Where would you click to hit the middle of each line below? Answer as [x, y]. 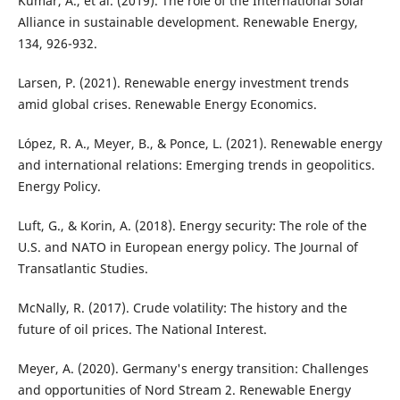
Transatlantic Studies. [83, 268]
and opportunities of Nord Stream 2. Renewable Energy [184, 389]
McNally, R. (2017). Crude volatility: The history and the [182, 307]
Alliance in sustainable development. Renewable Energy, [187, 21]
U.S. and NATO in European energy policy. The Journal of [187, 246]
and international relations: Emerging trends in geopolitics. [196, 164]
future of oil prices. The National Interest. [142, 329]
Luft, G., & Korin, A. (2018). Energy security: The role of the [192, 225]
